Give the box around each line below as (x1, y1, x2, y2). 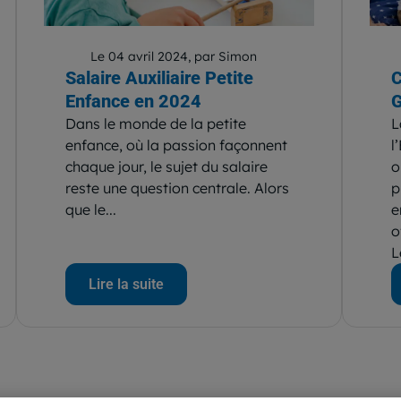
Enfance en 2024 (64, 90, 201, 112)
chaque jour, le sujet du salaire (64, 158, 268, 175)
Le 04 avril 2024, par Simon (90, 48, 257, 64)
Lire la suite (88, 276, 164, 293)
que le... (64, 200, 116, 218)
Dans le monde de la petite (64, 115, 246, 132)
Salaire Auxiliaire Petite (64, 67, 253, 89)
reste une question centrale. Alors (64, 179, 289, 197)
